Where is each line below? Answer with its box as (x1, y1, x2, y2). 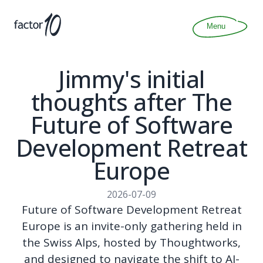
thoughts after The (31, 86, 232, 118)
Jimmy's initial (58, 63, 205, 95)
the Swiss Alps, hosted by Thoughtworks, (22, 234, 241, 250)
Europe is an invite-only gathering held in (21, 218, 242, 234)
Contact (110, 49, 153, 65)
